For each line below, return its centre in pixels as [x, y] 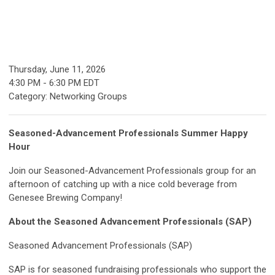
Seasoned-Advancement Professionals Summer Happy [128, 134]
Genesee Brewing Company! [65, 198]
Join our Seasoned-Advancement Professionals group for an [132, 171]
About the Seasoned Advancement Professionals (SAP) [130, 222]
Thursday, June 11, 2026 [57, 70]
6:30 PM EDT [74, 83]
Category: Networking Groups [68, 97]
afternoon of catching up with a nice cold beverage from [123, 184]
